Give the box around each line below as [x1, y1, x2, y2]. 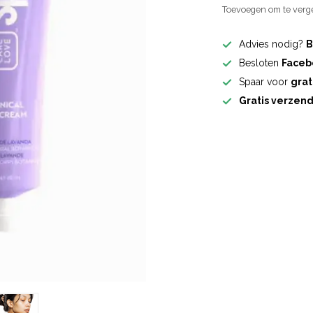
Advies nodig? [239, 38, 307, 50]
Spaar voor [239, 76, 291, 87]
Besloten [239, 57, 282, 68]
